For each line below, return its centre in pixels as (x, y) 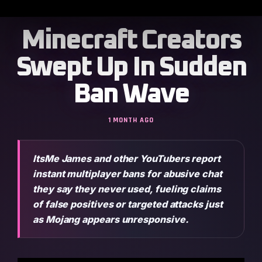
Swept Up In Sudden (131, 68)
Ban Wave (131, 94)
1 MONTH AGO (131, 120)
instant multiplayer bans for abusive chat (127, 174)
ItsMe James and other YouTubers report (127, 158)
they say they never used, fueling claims (127, 189)
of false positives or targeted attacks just (128, 204)
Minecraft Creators (131, 41)
